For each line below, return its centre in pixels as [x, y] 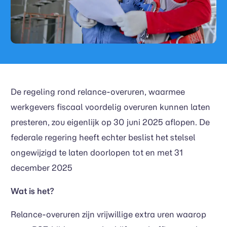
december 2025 [42, 168]
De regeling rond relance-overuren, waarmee [98, 92]
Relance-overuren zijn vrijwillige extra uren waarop [108, 215]
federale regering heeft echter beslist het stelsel [103, 138]
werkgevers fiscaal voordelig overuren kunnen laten [110, 107]
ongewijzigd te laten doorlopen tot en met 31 [97, 153]
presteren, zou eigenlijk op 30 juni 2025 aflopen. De [110, 122]
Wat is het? [32, 191]
